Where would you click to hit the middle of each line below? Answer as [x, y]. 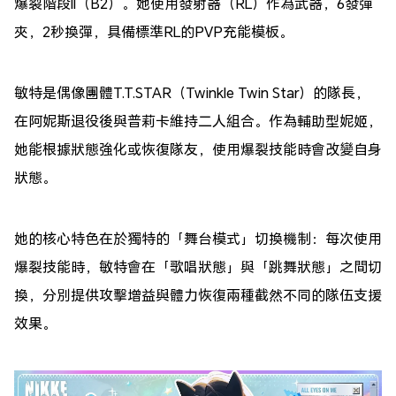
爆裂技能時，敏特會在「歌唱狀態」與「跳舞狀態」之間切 [198, 266]
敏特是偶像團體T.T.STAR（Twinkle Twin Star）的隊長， [192, 92]
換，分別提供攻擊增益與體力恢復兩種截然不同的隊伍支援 [198, 294]
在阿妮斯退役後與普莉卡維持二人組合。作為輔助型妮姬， [198, 120]
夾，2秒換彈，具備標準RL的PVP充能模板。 [154, 31]
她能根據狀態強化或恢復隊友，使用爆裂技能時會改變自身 [198, 148]
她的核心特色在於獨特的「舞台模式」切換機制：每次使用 [198, 238]
